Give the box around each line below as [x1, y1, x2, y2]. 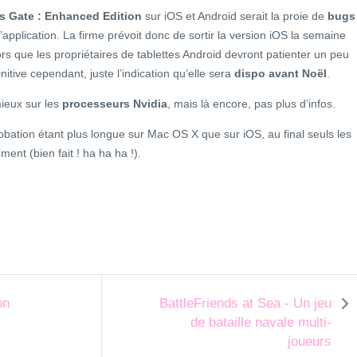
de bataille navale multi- [190, 315, 331, 331]
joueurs [288, 334, 331, 350]
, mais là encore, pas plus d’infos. [167, 97, 335, 111]
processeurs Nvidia [62, 97, 167, 111]
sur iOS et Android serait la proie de [142, 10, 328, 23]
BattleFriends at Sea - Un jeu [159, 296, 331, 312]
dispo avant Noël [234, 67, 327, 80]
